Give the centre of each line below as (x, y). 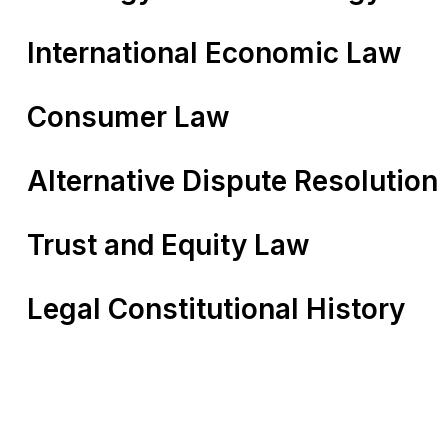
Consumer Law (128, 117)
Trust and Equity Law (168, 245)
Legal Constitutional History (216, 309)
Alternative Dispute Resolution (232, 181)
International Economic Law (214, 53)
